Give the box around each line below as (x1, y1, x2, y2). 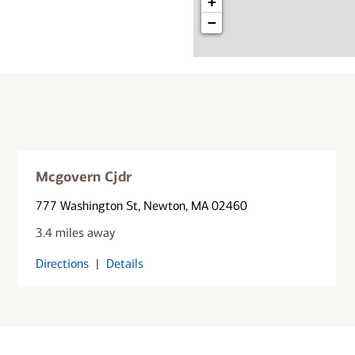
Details (106, 255, 144, 271)
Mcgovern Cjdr (36, 167, 132, 185)
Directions (36, 255, 90, 271)
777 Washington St (36, 197, 139, 213)
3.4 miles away (36, 224, 116, 240)
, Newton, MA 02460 (138, 197, 248, 213)
